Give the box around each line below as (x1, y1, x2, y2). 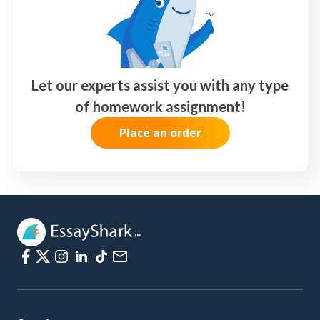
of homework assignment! (74, 98, 246, 116)
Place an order (119, 125, 201, 141)
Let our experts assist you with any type (31, 76, 289, 94)
